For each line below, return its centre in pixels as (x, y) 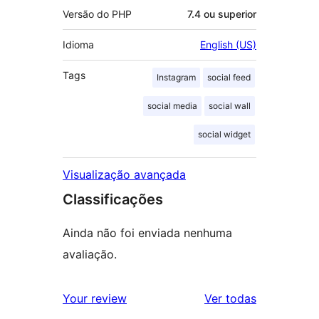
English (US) (228, 44)
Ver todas (230, 298)
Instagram (176, 77)
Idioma (78, 44)
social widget (224, 134)
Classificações (113, 199)
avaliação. (90, 254)
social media (172, 105)
